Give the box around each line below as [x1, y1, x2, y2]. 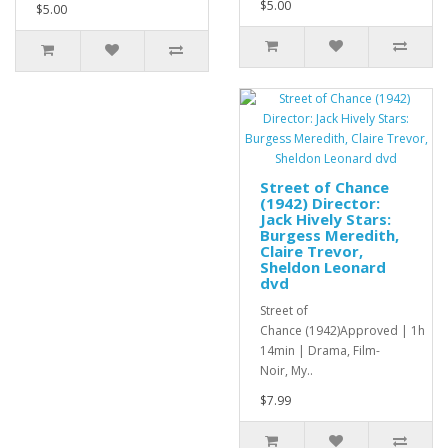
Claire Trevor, [260, 241, 363, 262]
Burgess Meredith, [260, 225, 399, 246]
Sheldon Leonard [260, 257, 386, 278]
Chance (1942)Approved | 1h [260, 322, 425, 340]
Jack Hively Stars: [260, 209, 391, 230]
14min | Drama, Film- [260, 342, 380, 360]
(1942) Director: [260, 193, 380, 214]
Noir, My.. [260, 362, 313, 380]
